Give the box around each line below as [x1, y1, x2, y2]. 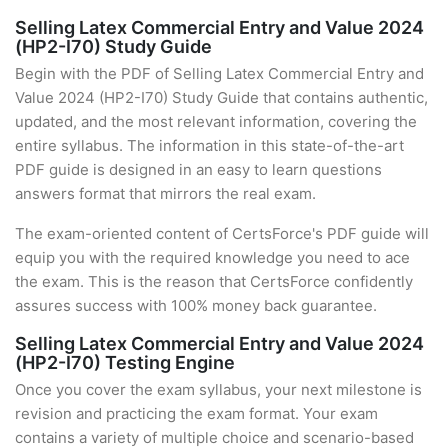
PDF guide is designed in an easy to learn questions [15, 160, 382, 179]
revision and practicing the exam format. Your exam [15, 404, 378, 423]
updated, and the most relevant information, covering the [15, 112, 417, 131]
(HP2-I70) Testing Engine [15, 352, 235, 373]
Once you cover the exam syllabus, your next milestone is [15, 380, 422, 399]
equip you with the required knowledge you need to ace [15, 248, 410, 267]
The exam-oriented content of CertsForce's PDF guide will [15, 224, 429, 243]
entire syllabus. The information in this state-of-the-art [15, 136, 404, 155]
